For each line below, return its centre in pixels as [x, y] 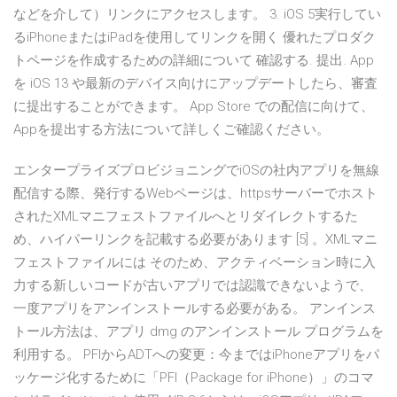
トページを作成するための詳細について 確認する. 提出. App [194, 61]
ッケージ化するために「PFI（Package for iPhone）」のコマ [194, 378]
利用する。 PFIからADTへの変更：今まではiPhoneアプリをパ [196, 355]
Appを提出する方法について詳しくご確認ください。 [171, 130]
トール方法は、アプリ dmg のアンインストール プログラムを [198, 332]
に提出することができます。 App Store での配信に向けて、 [194, 107]
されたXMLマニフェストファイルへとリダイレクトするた [186, 217]
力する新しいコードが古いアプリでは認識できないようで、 [193, 286]
